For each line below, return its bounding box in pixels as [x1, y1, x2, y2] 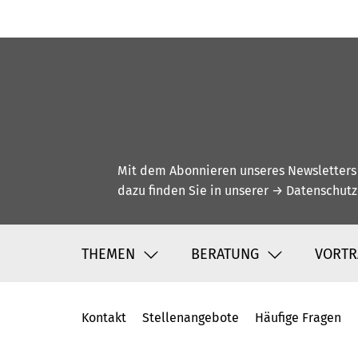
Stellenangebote [142, 310, 239, 326]
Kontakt [82, 310, 126, 326]
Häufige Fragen [255, 310, 341, 326]
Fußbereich [82, 320, 204, 350]
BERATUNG [191, 245, 259, 263]
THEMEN [82, 245, 135, 263]
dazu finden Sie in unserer [117, 183, 272, 199]
